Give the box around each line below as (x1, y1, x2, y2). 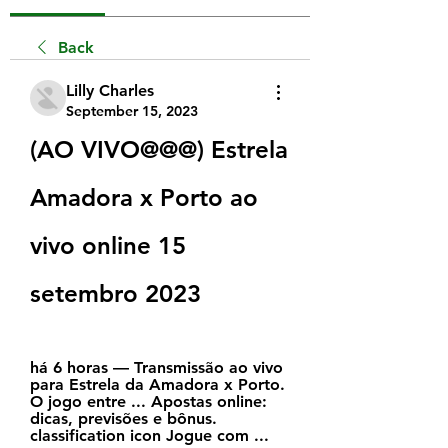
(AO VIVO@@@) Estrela (30, 134, 288, 164)
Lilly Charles (66, 80, 154, 100)
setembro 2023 (30, 278, 201, 308)
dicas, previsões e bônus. (30, 408, 217, 428)
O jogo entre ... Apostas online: (30, 391, 267, 411)
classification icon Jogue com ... (30, 425, 269, 445)
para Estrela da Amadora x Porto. (30, 374, 285, 394)
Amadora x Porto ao (30, 182, 258, 212)
